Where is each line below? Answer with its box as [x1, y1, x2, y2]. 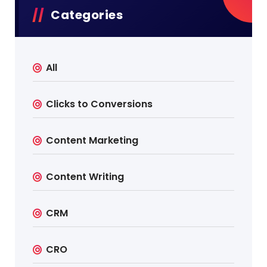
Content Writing [46, 170, 125, 184]
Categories [51, 7, 123, 24]
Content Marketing [46, 133, 139, 148]
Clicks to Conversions [46, 97, 153, 111]
